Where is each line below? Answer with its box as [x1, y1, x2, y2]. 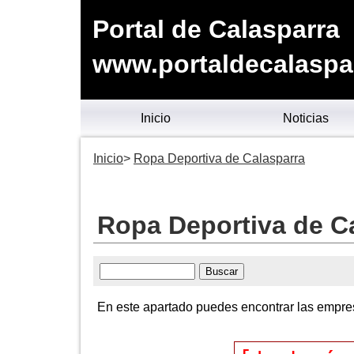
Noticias [283, 111, 329, 125]
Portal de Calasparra [92, 15, 340, 43]
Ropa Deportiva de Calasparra [134, 152, 305, 165]
